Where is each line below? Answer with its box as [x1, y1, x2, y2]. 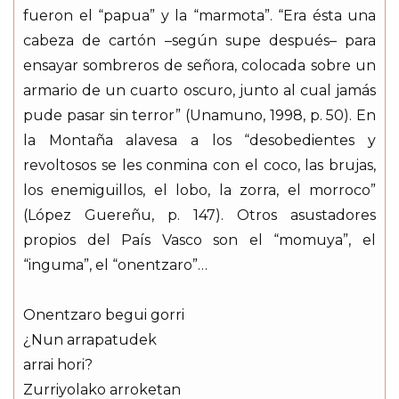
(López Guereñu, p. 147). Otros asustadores [23, 206, 376, 224]
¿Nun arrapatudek [23, 330, 157, 348]
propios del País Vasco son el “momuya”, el [23, 231, 376, 248]
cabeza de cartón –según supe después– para [23, 31, 376, 49]
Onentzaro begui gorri [23, 305, 184, 323]
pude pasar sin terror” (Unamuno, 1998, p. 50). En [23, 106, 376, 124]
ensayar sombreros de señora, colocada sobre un [23, 56, 376, 74]
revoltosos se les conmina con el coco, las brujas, [23, 156, 376, 174]
